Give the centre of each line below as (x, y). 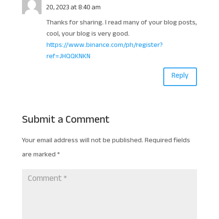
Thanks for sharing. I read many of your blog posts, (121, 23)
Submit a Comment (66, 120)
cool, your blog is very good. (88, 34)
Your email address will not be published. (82, 141)
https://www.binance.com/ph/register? (104, 45)
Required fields (167, 141)
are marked (39, 155)
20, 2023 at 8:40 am (73, 8)
